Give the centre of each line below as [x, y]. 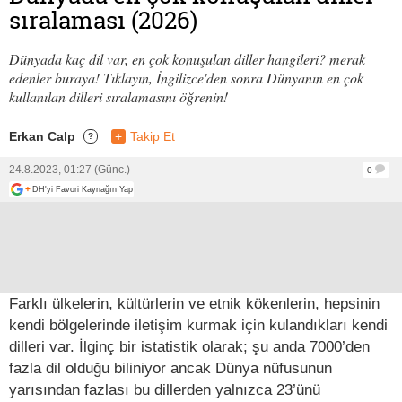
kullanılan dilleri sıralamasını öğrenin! [118, 96]
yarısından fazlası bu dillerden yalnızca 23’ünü [165, 389]
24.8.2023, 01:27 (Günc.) [70, 169]
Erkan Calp [42, 136]
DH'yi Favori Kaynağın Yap [83, 189]
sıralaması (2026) [103, 20]
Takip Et [153, 136]
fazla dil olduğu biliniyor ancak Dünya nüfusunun [170, 367]
